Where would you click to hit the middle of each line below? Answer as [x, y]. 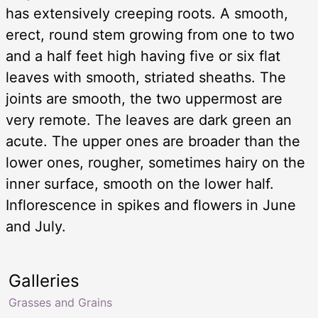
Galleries [44, 280]
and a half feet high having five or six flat [143, 56]
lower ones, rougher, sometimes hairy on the [155, 162]
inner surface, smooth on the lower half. [140, 183]
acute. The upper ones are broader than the [153, 141]
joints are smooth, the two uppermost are [144, 98]
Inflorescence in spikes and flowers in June [151, 205]
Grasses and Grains [60, 302]
